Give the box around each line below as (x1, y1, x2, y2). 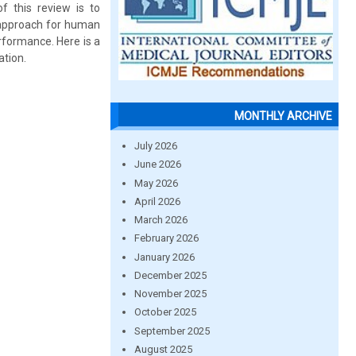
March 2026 (133, 214, 188, 226)
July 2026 (133, 140, 177, 152)
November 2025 (133, 288, 207, 300)
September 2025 (133, 324, 210, 337)
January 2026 (133, 250, 195, 263)
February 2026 (133, 232, 199, 245)
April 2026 (133, 195, 180, 207)
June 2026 (133, 158, 181, 171)
